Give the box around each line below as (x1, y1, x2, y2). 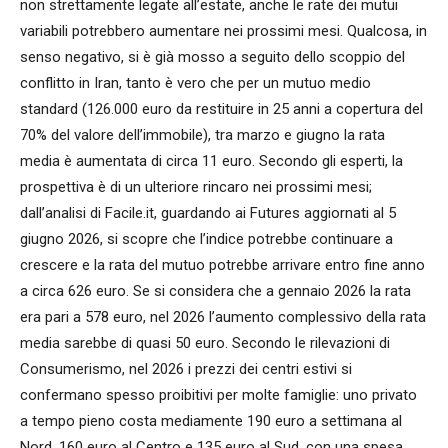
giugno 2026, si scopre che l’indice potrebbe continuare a (20, 230, 393, 249)
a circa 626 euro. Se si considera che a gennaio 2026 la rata (20, 282, 411, 301)
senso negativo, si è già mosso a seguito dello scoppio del (20, 48, 405, 67)
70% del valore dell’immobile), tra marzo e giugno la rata (20, 126, 385, 145)
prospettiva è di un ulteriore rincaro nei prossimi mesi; (20, 178, 372, 197)
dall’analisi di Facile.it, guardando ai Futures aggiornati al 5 (20, 204, 396, 223)
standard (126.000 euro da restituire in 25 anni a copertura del (20, 100, 423, 119)
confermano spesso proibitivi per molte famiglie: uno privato (20, 386, 417, 405)
